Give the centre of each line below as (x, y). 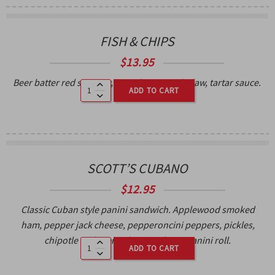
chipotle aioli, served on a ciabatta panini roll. (137, 240)
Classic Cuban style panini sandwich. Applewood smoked (137, 209)
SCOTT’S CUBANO (137, 168)
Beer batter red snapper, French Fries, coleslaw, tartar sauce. (137, 82)
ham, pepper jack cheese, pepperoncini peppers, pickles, (137, 224)
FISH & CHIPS (137, 41)
